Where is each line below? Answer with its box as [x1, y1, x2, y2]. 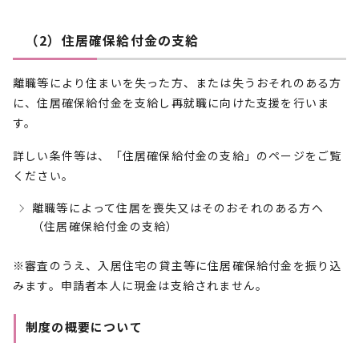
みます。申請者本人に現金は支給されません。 [13, 277, 268, 293]
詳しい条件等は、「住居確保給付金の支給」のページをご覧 [13, 147, 342, 163]
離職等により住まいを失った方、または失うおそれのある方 [13, 75, 342, 91]
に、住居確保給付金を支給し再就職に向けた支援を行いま [13, 95, 330, 111]
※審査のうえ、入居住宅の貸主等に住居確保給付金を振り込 [13, 257, 342, 273]
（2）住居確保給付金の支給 [26, 30, 200, 50]
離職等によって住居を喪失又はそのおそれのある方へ [32, 200, 324, 216]
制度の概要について [26, 318, 143, 335]
